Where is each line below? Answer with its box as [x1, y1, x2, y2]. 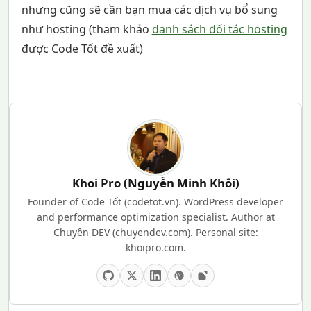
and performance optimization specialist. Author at [36, 210, 275, 224]
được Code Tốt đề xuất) [21, 41, 143, 57]
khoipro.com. [125, 240, 186, 254]
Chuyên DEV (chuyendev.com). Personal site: [53, 225, 258, 239]
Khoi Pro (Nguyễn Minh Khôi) [72, 175, 239, 192]
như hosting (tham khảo [21, 22, 152, 37]
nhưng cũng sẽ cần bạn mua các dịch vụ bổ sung [21, 2, 278, 18]
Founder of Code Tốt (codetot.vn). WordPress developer [28, 194, 283, 208]
